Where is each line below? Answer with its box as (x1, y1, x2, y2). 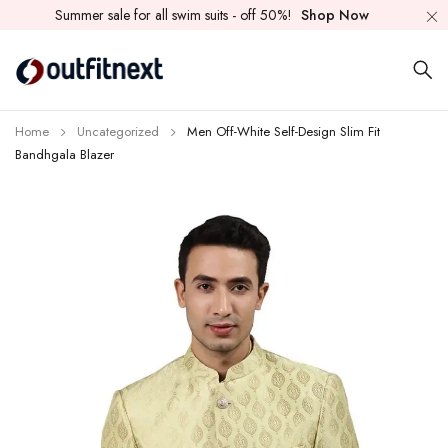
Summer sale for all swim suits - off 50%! (54, 5, 296, 25)
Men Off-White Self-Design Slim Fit (187, 122, 380, 141)
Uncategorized (77, 122, 159, 141)
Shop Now (300, 5, 369, 25)
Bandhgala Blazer (15, 145, 114, 164)
